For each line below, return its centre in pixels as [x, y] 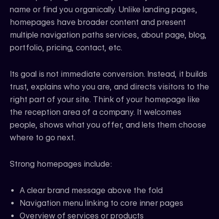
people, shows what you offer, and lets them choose [108, 125]
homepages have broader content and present [98, 22]
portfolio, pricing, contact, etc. [66, 48]
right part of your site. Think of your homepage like [105, 100]
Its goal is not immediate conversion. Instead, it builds [109, 74]
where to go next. [43, 138]
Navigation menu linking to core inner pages [101, 203]
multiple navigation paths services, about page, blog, [108, 35]
